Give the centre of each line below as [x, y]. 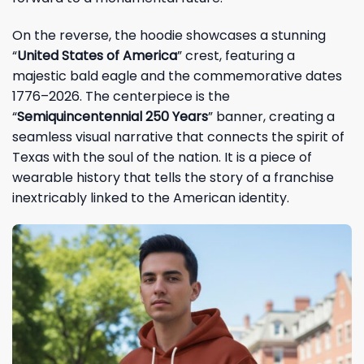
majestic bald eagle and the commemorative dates [177, 76]
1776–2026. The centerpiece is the [121, 96]
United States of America [97, 55]
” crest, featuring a [236, 55]
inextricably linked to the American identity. [151, 197]
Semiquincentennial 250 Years [113, 116]
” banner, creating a [271, 116]
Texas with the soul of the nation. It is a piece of [162, 157]
